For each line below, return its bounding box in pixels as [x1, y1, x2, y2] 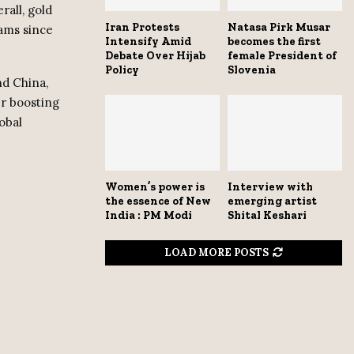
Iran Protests [105, 20, 179, 34]
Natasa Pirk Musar [228, 20, 330, 34]
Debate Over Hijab [105, 48, 205, 62]
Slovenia [228, 62, 276, 77]
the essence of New [105, 194, 211, 209]
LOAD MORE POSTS [164, 246, 269, 260]
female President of [228, 48, 337, 62]
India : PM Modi [105, 209, 192, 223]
